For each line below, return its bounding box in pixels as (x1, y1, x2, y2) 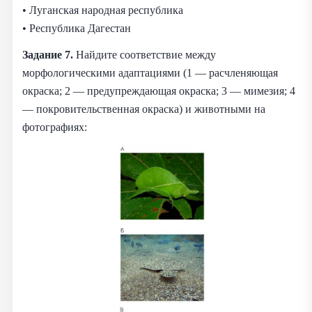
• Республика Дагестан (22, 21, 131, 35)
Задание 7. (22, 47, 76, 61)
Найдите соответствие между (76, 47, 216, 61)
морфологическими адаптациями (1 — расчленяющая (22, 65, 278, 79)
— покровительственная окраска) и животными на (22, 102, 265, 116)
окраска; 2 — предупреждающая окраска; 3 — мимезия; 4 (22, 84, 295, 97)
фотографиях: (22, 120, 87, 134)
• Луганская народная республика (22, 3, 183, 17)
